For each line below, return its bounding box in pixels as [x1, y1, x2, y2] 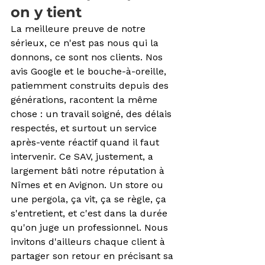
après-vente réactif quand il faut [11, 136, 162, 148]
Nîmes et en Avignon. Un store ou [11, 179, 166, 190]
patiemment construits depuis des [11, 79, 172, 91]
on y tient [11, 3, 82, 21]
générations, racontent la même [11, 93, 160, 105]
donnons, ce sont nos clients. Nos [11, 51, 166, 63]
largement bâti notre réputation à [11, 164, 167, 176]
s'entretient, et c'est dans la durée [11, 207, 170, 219]
